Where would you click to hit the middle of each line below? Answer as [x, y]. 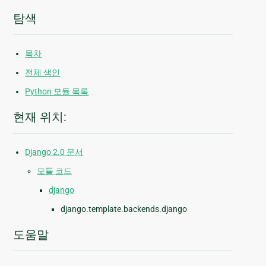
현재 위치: [40, 117]
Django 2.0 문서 [54, 152]
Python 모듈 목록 [57, 92]
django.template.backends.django [124, 209]
